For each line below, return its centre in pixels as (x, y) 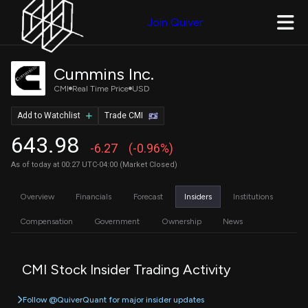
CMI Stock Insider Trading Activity (126, 269)
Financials (94, 196)
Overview (37, 196)
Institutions (253, 196)
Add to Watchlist (49, 116)
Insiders (198, 196)
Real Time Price (100, 88)
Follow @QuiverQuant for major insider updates (113, 299)
